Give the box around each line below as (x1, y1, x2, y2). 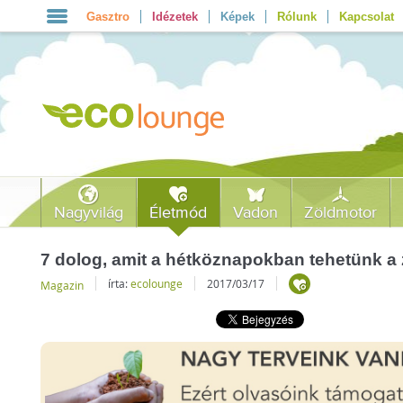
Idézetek (151, 10, 198, 23)
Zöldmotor (304, 203, 378, 222)
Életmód (149, 203, 208, 222)
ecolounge (130, 275, 184, 291)
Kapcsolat (338, 10, 394, 23)
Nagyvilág (54, 203, 124, 222)
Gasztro (85, 10, 130, 23)
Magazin (40, 277, 85, 292)
